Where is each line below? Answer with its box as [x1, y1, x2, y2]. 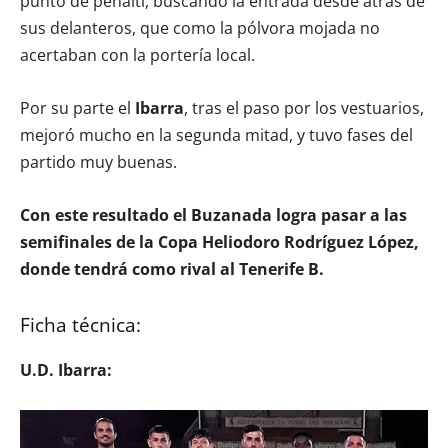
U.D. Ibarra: [20, 358, 112, 381]
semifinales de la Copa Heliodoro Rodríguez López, [20, 230, 419, 253]
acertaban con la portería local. [20, 43, 255, 66]
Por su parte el [20, 96, 135, 119]
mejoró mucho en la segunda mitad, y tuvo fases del [20, 123, 413, 146]
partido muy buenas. [20, 150, 177, 173]
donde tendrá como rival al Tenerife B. [20, 257, 324, 280]
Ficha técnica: [20, 311, 141, 338]
